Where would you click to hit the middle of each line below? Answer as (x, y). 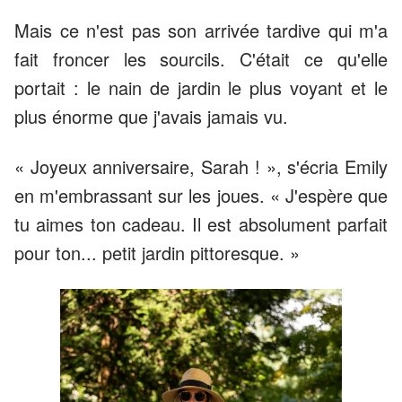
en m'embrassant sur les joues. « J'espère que (201, 196)
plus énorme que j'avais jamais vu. (151, 117)
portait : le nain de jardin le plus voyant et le (201, 88)
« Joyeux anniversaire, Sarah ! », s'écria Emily (201, 167)
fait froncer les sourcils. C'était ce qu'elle (201, 59)
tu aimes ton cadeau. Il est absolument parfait (201, 224)
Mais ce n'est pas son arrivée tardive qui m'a (201, 31)
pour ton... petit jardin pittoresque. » (157, 253)
